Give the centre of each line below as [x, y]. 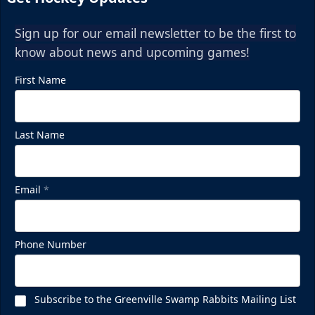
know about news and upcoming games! [132, 52]
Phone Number [51, 245]
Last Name [40, 135]
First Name [40, 80]
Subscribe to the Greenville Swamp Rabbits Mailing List [165, 300]
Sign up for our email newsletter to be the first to [155, 33]
